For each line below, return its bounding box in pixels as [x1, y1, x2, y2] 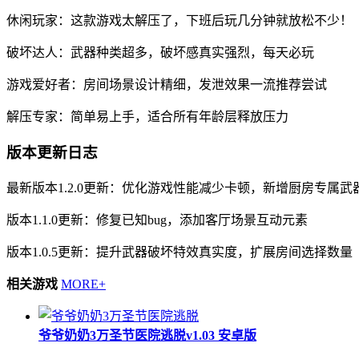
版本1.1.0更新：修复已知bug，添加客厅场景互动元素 [6, 212, 308, 227]
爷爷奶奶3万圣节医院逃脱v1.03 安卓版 [38, 328, 256, 342]
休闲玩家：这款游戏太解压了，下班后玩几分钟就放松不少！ [6, 14, 353, 28]
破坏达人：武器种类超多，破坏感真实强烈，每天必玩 [6, 46, 314, 60]
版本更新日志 [6, 143, 98, 161]
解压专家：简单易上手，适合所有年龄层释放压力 [6, 110, 288, 124]
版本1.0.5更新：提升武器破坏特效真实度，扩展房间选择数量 [6, 244, 353, 259]
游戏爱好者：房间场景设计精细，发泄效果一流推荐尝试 [6, 78, 327, 92]
